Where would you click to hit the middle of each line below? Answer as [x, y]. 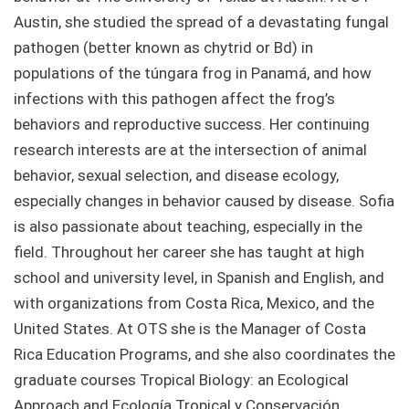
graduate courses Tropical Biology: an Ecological [181, 380]
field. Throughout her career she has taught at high [189, 252]
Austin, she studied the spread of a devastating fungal [201, 22]
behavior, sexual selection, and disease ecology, [176, 176]
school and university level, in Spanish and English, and [199, 278]
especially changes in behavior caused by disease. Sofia [204, 201]
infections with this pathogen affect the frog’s [174, 99]
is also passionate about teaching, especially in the [188, 227]
